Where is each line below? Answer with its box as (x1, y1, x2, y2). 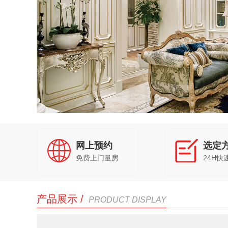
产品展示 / (37, 193, 83, 205)
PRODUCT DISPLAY (89, 195, 166, 204)
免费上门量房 (76, 154, 119, 162)
